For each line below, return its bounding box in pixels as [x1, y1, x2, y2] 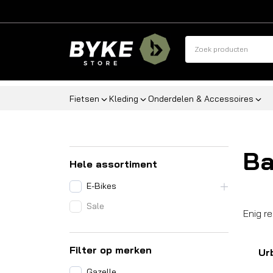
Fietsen [69, 93, 99, 104]
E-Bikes [87, 180, 116, 191]
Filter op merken [69, 244, 152, 256]
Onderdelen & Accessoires [148, 93, 253, 104]
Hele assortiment [69, 158, 157, 170]
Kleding [109, 93, 138, 104]
